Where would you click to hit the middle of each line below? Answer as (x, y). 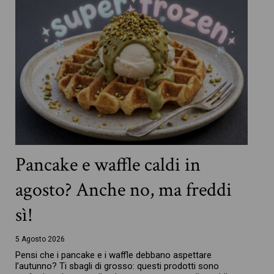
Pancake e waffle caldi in (108, 165)
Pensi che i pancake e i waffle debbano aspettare (114, 255)
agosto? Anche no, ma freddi (124, 190)
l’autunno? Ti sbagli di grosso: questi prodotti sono (117, 266)
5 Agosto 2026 (40, 239)
